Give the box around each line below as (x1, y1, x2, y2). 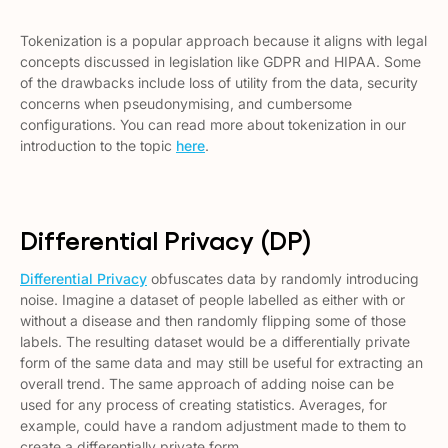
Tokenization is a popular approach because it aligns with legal (20, 32, 427, 49)
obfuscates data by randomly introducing (147, 270, 419, 287)
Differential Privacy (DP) (20, 223, 312, 254)
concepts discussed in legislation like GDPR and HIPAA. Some (20, 53, 421, 70)
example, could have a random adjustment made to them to (20, 417, 406, 434)
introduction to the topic (20, 137, 176, 154)
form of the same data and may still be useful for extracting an (20, 354, 423, 371)
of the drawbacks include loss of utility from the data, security (20, 74, 418, 91)
